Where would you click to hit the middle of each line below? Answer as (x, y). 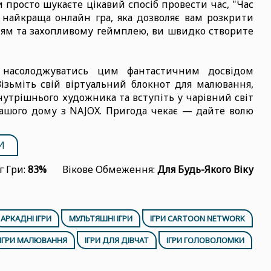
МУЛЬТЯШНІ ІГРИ (100, 218)
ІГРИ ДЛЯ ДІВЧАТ (117, 240)
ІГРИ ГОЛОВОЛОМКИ (206, 240)
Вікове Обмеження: (109, 169)
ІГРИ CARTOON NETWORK (197, 218)
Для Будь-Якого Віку (205, 169)
